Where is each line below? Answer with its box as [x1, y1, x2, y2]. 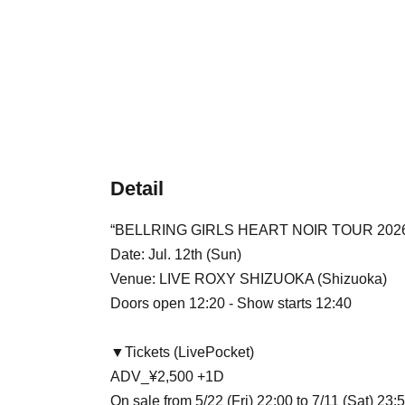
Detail [110, 177, 164, 201]
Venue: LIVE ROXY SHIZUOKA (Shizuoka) [110, 271, 387, 287]
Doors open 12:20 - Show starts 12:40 [110, 296, 352, 312]
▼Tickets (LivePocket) [110, 344, 254, 361]
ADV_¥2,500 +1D [110, 369, 224, 385]
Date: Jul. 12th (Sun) [110, 247, 241, 263]
